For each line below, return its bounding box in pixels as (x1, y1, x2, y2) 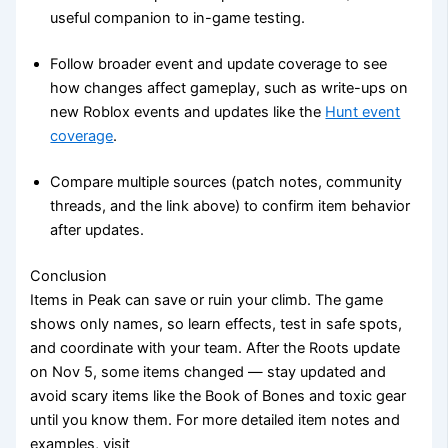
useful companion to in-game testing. (50, 9, 306, 28)
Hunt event (325, 103, 401, 122)
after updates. (50, 220, 145, 239)
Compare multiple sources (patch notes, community (50, 172, 403, 191)
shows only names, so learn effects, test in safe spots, (30, 314, 403, 333)
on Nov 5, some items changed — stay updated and (30, 362, 387, 381)
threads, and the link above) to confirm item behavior (50, 196, 411, 215)
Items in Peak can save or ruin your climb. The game (30, 290, 384, 309)
